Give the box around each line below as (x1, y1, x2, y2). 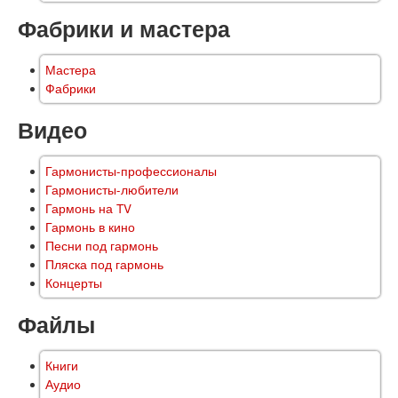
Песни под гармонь (45, 237, 158, 255)
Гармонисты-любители (45, 181, 179, 199)
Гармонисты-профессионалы (45, 163, 217, 180)
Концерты (45, 275, 102, 292)
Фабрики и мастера (18, 12, 230, 45)
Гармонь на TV (45, 200, 131, 218)
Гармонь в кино (45, 219, 135, 236)
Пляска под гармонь (45, 256, 163, 274)
